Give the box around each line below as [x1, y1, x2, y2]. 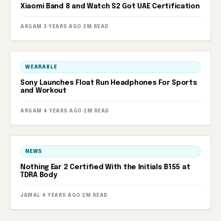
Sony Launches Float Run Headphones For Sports [20, 79, 197, 86]
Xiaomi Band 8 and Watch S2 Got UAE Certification [20, 3, 200, 10]
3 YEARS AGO [43, 24, 81, 29]
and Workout [20, 87, 67, 94]
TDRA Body [20, 172, 57, 179]
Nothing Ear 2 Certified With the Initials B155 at [20, 164, 190, 171]
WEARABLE [25, 65, 57, 70]
